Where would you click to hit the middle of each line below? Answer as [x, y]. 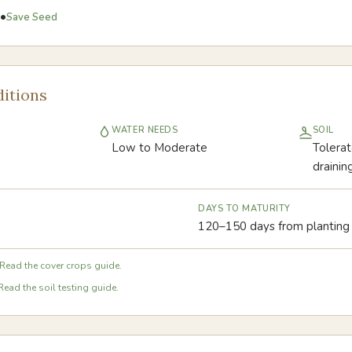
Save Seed [32, 17]
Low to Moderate [160, 148]
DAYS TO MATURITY [244, 209]
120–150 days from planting [274, 226]
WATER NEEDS [145, 130]
